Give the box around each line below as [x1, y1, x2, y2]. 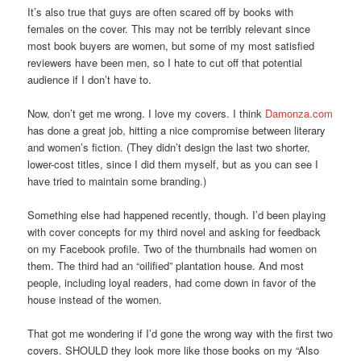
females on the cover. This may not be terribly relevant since [27, 20, 311, 36]
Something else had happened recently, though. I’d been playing [27, 207, 326, 223]
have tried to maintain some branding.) [27, 172, 207, 189]
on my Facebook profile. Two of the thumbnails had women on [27, 241, 317, 257]
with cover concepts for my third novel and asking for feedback [27, 224, 322, 240]
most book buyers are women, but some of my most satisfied [27, 37, 315, 53]
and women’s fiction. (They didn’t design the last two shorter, [27, 139, 311, 155]
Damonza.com [265, 105, 334, 121]
